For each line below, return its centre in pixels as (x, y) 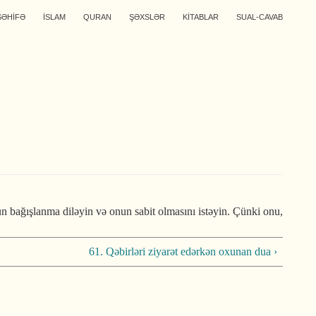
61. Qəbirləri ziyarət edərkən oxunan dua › (183, 251)
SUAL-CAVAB (260, 17)
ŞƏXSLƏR (147, 17)
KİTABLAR (201, 17)
